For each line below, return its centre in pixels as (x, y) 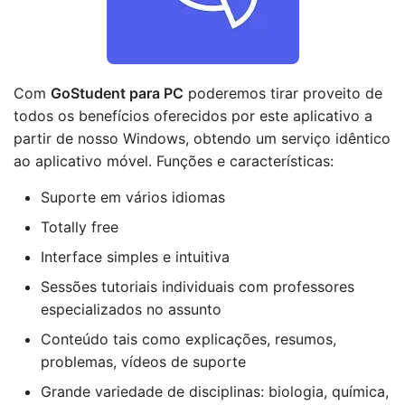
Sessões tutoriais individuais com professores (198, 287)
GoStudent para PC (117, 93)
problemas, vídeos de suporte (143, 362)
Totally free (80, 227)
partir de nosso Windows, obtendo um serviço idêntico (202, 138)
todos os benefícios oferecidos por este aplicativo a (193, 116)
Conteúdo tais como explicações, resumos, (188, 339)
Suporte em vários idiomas (133, 197)
